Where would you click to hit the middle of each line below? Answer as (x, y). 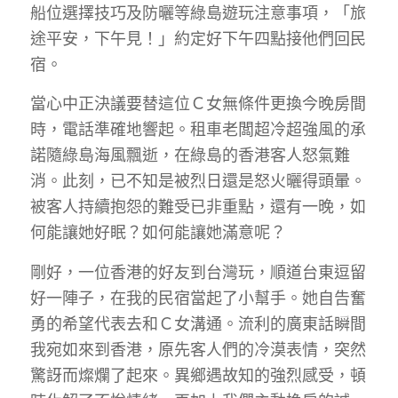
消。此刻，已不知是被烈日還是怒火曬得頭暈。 (198, 181)
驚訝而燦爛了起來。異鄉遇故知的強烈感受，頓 (198, 374)
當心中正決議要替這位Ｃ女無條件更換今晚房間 (198, 103)
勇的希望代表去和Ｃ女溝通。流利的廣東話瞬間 (198, 323)
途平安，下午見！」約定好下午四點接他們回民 (198, 38)
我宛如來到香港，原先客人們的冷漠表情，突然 (198, 349)
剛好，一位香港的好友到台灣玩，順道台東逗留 (198, 271)
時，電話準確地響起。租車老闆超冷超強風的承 (198, 129)
